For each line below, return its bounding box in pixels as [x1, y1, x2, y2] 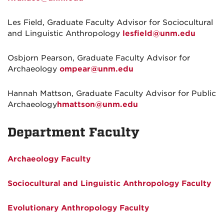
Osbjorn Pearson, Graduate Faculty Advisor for [7, 53, 190, 62]
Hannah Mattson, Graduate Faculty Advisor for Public [7, 89, 216, 98]
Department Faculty [7, 125, 139, 139]
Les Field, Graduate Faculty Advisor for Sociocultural [7, 18, 213, 27]
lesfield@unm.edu [122, 29, 195, 38]
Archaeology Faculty [7, 154, 90, 163]
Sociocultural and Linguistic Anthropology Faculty [7, 179, 211, 188]
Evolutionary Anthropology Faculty [7, 203, 149, 212]
